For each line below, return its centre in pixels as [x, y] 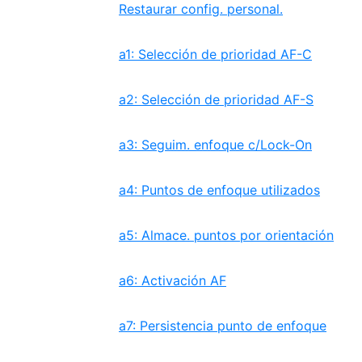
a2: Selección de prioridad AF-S [216, 99]
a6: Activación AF [173, 280]
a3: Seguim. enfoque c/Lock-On [215, 145]
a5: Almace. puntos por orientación [226, 235]
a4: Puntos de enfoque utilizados [219, 190]
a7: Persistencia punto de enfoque [223, 326]
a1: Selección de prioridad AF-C [215, 54]
